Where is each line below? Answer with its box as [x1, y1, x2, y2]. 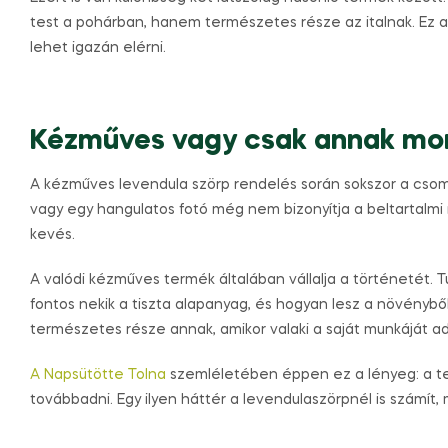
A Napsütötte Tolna [30, 367, 166, 382]
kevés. [30, 228, 75, 242]
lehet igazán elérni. [30, 40, 166, 55]
